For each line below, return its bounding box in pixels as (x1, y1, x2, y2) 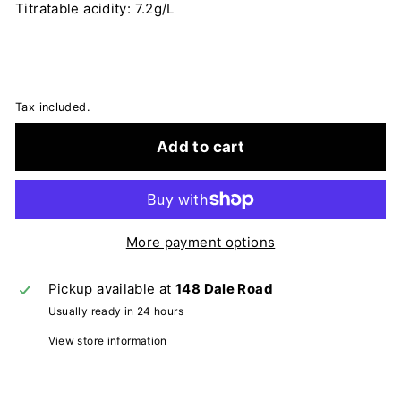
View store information (47, 333, 167, 347)
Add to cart (156, 137, 245, 156)
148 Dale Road (175, 279, 273, 297)
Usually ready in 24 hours (47, 303, 183, 318)
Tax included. (15, 100, 90, 114)
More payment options (125, 233, 276, 251)
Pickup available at (47, 279, 176, 297)
